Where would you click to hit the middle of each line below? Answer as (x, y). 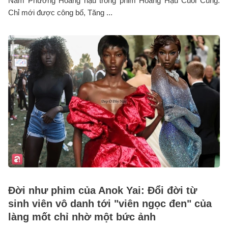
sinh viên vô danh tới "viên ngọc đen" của (110, 204)
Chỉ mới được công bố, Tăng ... (60, 13)
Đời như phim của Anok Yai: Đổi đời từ (103, 191)
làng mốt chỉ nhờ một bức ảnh (82, 217)
